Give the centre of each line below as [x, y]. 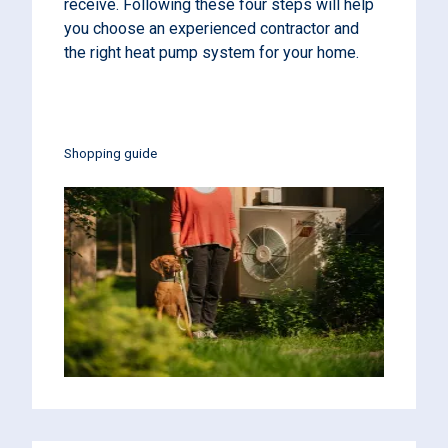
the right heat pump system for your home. [211, 52]
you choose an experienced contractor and [211, 28]
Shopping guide [110, 153]
